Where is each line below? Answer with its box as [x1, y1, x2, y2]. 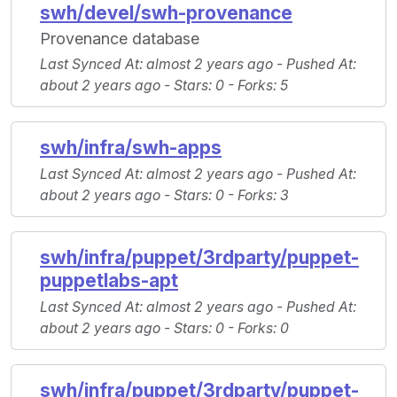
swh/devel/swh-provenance [40, 2, 292, 25]
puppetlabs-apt [40, 269, 178, 292]
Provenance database [40, 29, 199, 49]
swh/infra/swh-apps [40, 136, 222, 160]
